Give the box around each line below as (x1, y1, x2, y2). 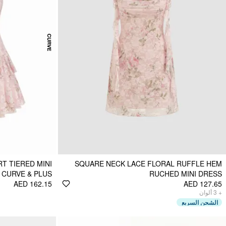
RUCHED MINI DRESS (149, 168, 222, 179)
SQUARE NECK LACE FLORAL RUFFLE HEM (75, 158, 222, 168)
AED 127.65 (184, 178, 222, 189)
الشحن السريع (182, 197, 218, 207)
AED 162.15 (14, 178, 52, 189)
